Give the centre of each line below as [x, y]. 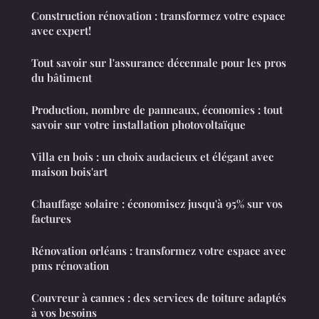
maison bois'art [69, 171]
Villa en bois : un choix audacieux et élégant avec [152, 156]
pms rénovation [70, 265]
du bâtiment [62, 77]
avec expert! [61, 30]
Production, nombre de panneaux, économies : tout [157, 109]
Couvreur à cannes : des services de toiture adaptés [159, 297]
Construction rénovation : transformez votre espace [158, 15]
